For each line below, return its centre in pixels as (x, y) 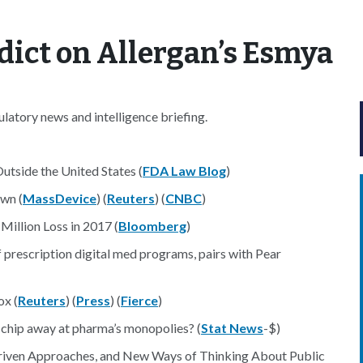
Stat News (232, 328)
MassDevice (60, 198)
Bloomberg (152, 226)
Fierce (139, 300)
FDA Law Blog (184, 171)
